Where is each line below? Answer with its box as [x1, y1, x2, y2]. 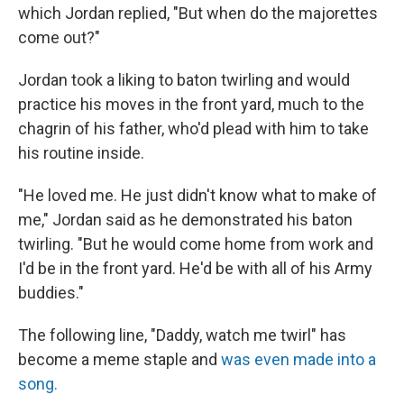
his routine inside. [18, 142, 144, 162]
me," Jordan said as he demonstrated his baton [18, 209, 353, 229]
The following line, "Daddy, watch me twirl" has [18, 325, 346, 344]
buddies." [18, 282, 84, 302]
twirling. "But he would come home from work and [18, 234, 373, 253]
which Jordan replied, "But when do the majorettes [18, 3, 378, 23]
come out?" [18, 27, 100, 47]
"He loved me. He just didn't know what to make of [18, 185, 377, 205]
